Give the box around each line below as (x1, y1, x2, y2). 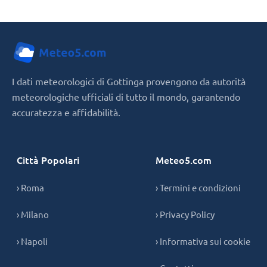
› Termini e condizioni (156, 181, 241, 193)
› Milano (17, 208, 49, 220)
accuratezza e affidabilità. (12, 105, 120, 118)
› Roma (17, 181, 44, 193)
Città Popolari (17, 153, 79, 166)
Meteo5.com (156, 153, 212, 166)
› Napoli (17, 235, 48, 247)
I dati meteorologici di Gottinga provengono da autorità (12, 74, 246, 87)
